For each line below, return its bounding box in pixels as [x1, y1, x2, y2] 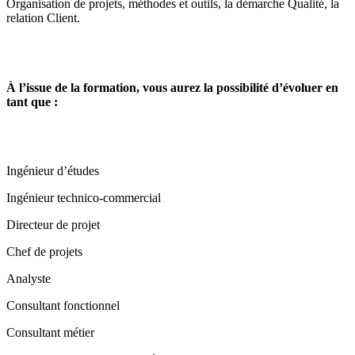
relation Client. [6, 11, 80, 25]
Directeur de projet [6, 217, 100, 231]
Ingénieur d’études [6, 163, 99, 177]
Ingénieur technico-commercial [6, 190, 161, 204]
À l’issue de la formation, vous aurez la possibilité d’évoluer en [6, 80, 338, 94]
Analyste [6, 271, 51, 285]
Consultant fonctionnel [6, 298, 120, 312]
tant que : [6, 94, 58, 109]
